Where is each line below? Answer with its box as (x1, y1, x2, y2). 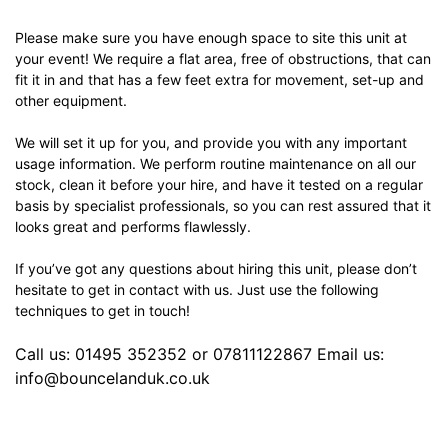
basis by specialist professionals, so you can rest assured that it (15, 197, 431, 215)
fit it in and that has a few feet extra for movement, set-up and (15, 71, 424, 89)
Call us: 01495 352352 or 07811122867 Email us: (15, 344, 384, 365)
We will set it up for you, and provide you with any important (15, 134, 407, 152)
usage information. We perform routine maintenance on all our (15, 155, 416, 173)
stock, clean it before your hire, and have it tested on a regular (15, 176, 423, 194)
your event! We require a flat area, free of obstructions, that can (15, 50, 431, 68)
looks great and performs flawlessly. (15, 218, 251, 236)
